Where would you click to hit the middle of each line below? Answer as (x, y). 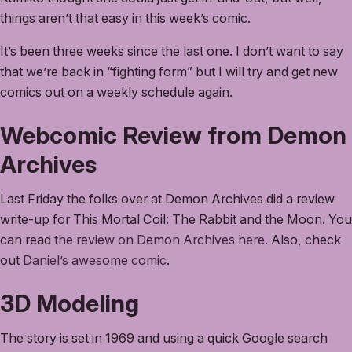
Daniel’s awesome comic (95, 260)
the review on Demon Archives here (159, 240)
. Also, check (303, 240)
